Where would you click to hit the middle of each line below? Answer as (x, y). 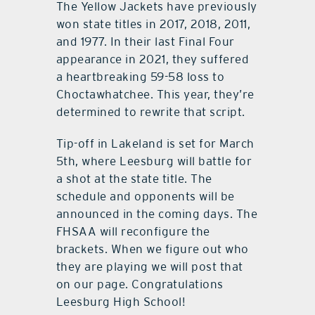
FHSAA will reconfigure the (133, 231)
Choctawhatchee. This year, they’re (155, 94)
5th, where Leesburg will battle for (154, 161)
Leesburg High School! (121, 301)
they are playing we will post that (149, 266)
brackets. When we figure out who (152, 249)
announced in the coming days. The (157, 213)
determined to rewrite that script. (150, 111)
